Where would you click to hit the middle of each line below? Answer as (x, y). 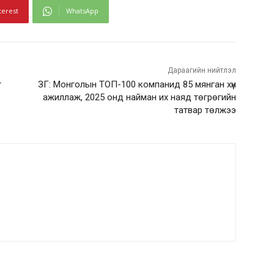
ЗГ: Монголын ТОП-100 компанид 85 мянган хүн (137, 85)
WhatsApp (82, 11)
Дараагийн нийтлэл (202, 71)
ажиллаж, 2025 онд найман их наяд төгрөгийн (139, 98)
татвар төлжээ (205, 110)
